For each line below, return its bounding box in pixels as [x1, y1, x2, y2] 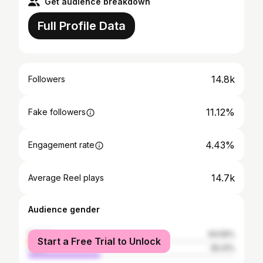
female [28, 230, 53, 238]
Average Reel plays [28, 173, 104, 183]
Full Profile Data [38, 19, 126, 33]
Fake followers [28, 107, 86, 117]
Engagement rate [28, 140, 95, 150]
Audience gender [28, 204, 100, 214]
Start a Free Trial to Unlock [38, 235, 161, 247]
